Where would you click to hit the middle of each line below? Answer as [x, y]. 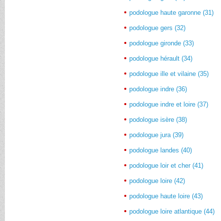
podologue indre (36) [158, 89]
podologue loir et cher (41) [166, 165]
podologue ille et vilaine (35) [169, 74]
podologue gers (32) [158, 28]
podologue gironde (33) [162, 43]
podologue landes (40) [161, 150]
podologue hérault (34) [161, 58]
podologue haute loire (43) [166, 196]
